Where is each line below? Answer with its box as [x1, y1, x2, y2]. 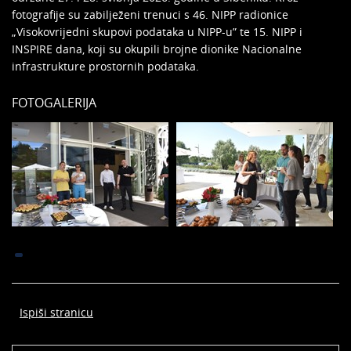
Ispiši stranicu [20, 305, 93, 320]
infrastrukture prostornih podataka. [12, 59, 199, 74]
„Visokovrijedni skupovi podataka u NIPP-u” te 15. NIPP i [12, 24, 302, 39]
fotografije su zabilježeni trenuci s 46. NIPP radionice [12, 7, 288, 22]
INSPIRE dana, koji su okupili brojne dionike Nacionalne [12, 42, 302, 56]
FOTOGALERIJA [12, 94, 96, 111]
